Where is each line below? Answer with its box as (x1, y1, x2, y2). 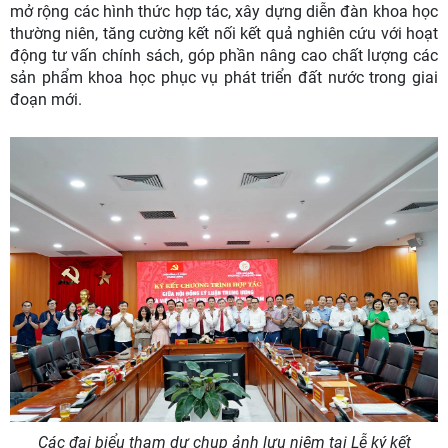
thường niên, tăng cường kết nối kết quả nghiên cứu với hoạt (10, 24, 438, 44)
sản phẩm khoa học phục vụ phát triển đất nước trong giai (10, 68, 438, 88)
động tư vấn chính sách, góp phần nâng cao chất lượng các (10, 46, 438, 66)
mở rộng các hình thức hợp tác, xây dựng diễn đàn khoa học (10, 2, 438, 22)
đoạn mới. (10, 90, 82, 110)
